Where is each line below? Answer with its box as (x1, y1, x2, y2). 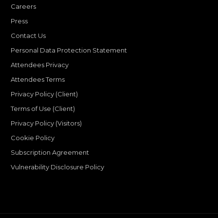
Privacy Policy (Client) (11, 90, 78, 98)
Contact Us (11, 32, 46, 40)
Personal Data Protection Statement (11, 46, 127, 54)
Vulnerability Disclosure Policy (11, 163, 105, 171)
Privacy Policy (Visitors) (11, 119, 82, 127)
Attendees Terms (11, 75, 65, 84)
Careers (11, 2, 36, 11)
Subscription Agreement (11, 148, 90, 157)
